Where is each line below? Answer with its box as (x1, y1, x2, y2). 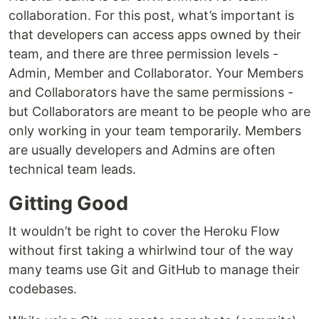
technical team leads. (9, 162, 136, 177)
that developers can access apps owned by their (9, 27, 301, 42)
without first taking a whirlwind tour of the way (9, 243, 293, 258)
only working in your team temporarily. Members (9, 123, 301, 138)
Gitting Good (9, 192, 128, 215)
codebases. (9, 281, 77, 296)
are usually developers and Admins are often (9, 142, 276, 157)
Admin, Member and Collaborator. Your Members (9, 66, 303, 80)
